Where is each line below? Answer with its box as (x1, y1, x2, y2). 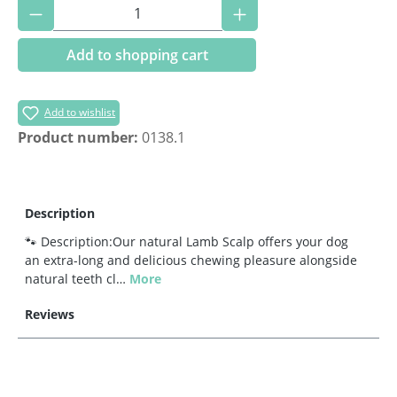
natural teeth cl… (25, 269, 129, 287)
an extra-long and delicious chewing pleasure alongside (25, 251, 357, 269)
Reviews (25, 305, 74, 323)
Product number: (18, 127, 142, 147)
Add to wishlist (44, 104, 116, 120)
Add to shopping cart (66, 44, 208, 65)
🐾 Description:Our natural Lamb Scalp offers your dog (25, 232, 348, 250)
